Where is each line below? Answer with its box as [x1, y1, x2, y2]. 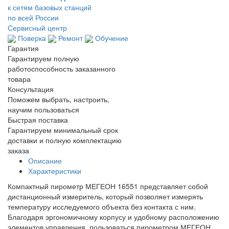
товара [8, 74, 31, 84]
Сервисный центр [8, 22, 67, 33]
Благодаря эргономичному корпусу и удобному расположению [8, 212, 219, 222]
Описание [28, 155, 62, 166]
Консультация [8, 84, 54, 95]
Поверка [16, 32, 46, 43]
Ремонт [56, 32, 83, 43]
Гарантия [8, 43, 39, 54]
